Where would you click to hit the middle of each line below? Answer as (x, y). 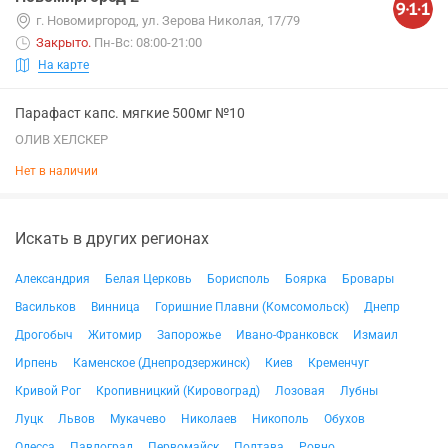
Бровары (368, 279)
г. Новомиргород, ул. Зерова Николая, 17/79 (168, 20)
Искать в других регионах (112, 238)
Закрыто (62, 42)
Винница (115, 307)
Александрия (52, 279)
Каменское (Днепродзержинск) (161, 363)
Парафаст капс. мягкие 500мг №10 (130, 113)
